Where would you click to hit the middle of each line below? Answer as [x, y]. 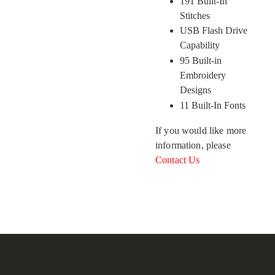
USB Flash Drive [214, 31]
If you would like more [201, 131]
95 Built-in [201, 61]
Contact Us [178, 160]
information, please [193, 145]
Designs [196, 90]
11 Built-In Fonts [213, 105]
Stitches [195, 15]
